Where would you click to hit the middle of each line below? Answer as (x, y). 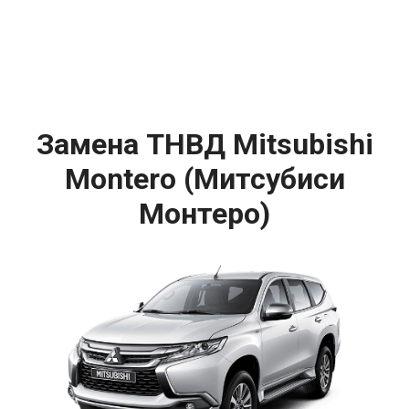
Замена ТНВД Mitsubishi (204, 144)
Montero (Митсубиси (204, 178)
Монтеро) (204, 213)
